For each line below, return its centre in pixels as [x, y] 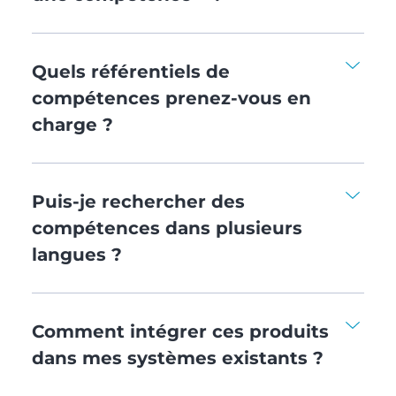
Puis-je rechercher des [138, 201]
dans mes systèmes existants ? [177, 358]
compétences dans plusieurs [167, 228]
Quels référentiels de [130, 71]
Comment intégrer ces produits [180, 331]
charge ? [72, 124]
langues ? [76, 254]
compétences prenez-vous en [171, 98]
